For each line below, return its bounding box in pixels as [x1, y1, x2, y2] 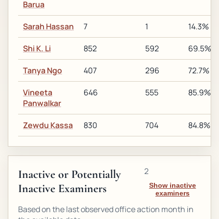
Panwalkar [23, 98, 61, 109]
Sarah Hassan [23, 21, 74, 32]
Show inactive [149, 181, 196, 189]
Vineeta [23, 87, 52, 98]
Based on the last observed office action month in [18, 204, 194, 215]
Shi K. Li [23, 43, 51, 54]
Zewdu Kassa [23, 120, 73, 131]
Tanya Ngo [23, 65, 62, 76]
